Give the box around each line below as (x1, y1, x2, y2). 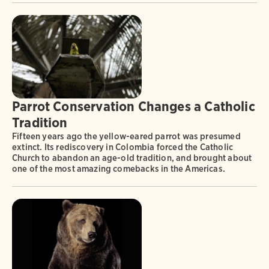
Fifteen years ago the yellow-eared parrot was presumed (12, 131, 241, 142)
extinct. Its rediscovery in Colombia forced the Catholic (12, 142, 234, 153)
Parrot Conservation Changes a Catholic (12, 98, 255, 115)
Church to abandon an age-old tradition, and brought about (12, 153, 252, 164)
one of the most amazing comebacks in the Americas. (12, 163, 225, 175)
